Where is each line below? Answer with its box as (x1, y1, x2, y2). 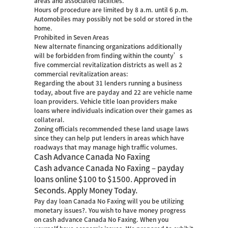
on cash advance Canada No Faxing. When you (34, 216, 169, 222)
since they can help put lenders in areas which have (34, 135, 185, 141)
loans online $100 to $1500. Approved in (34, 176, 177, 183)
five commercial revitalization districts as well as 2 (34, 62, 183, 68)
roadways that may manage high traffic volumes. (34, 144, 178, 150)
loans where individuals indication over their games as (34, 107, 193, 113)
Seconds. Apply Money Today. (34, 187, 138, 194)
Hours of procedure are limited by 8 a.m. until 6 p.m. (34, 7, 189, 13)
